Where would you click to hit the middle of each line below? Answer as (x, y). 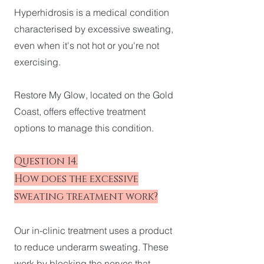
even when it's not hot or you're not (87, 45)
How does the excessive (76, 179)
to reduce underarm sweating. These (91, 247)
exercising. (37, 62)
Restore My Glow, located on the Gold (94, 95)
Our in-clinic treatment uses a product (93, 230)
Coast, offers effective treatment (80, 111)
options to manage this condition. (84, 128)
